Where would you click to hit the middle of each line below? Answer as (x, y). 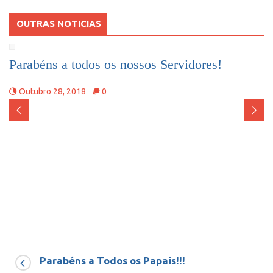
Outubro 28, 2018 (52, 92)
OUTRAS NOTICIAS (59, 24)
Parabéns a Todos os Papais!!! (112, 261)
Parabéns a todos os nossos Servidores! (115, 65)
